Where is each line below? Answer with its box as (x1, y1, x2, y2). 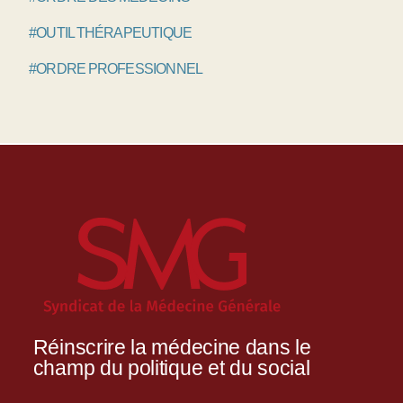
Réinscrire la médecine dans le (32, 336, 311, 360)
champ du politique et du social (32, 356, 310, 381)
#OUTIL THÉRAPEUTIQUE (29, 25, 193, 41)
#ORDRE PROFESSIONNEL (29, 61, 203, 77)
